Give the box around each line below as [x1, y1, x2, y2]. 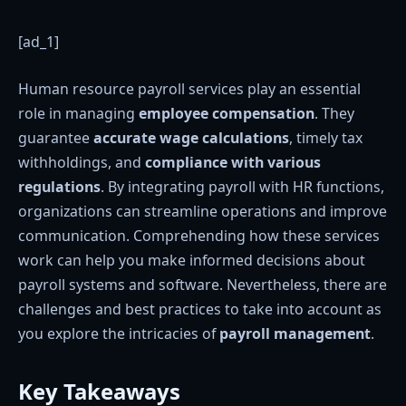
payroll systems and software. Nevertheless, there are [18, 274, 387, 295]
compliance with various [145, 151, 321, 172]
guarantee [18, 127, 93, 148]
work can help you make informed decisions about [18, 249, 365, 270]
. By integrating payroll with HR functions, [101, 176, 384, 197]
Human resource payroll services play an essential [18, 78, 361, 99]
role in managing [18, 102, 139, 123]
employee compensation [139, 102, 314, 123]
